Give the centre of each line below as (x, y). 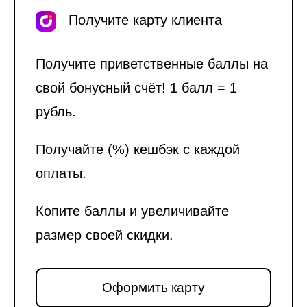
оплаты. (61, 174)
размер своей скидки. (105, 235)
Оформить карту (153, 288)
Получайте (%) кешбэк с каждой (138, 150)
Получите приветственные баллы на (152, 64)
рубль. (56, 112)
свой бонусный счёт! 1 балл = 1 (136, 88)
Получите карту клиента (139, 20)
